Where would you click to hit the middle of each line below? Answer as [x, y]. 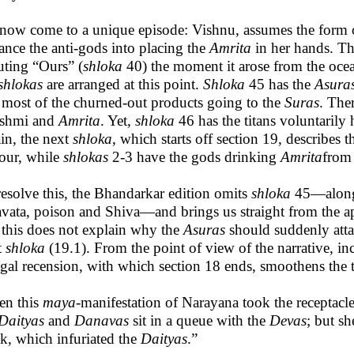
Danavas [102, 320]
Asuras [204, 230]
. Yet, [118, 121]
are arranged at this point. [123, 84]
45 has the [280, 84]
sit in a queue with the [199, 320]
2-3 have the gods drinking [194, 157]
